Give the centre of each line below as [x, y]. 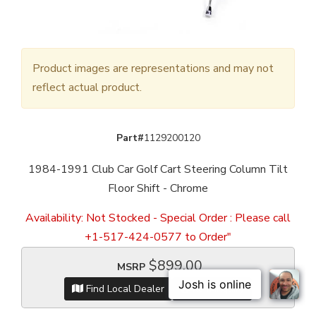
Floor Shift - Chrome [158, 189]
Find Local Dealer [124, 289]
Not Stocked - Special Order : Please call [188, 218]
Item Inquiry [217, 289]
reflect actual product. [87, 88]
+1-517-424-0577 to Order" [158, 237]
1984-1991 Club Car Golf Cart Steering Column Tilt [158, 170]
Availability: [56, 218]
